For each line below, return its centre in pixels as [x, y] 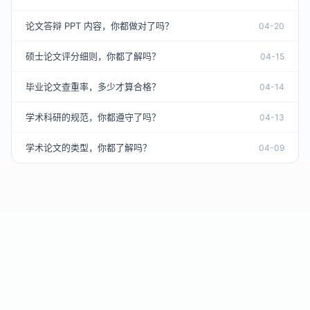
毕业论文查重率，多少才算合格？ [93, 87]
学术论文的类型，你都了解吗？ [89, 148]
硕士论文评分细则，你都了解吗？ [93, 56]
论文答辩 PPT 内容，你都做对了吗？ [100, 26]
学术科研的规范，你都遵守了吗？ [93, 117]
